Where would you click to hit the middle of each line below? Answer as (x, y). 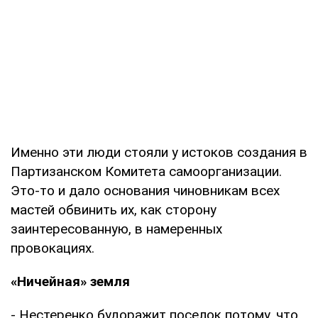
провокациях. (53, 248)
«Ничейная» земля (70, 281)
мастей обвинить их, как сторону (114, 209)
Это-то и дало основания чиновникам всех (145, 190)
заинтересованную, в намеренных (116, 229)
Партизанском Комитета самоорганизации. (146, 171)
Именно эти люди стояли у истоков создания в (159, 152)
